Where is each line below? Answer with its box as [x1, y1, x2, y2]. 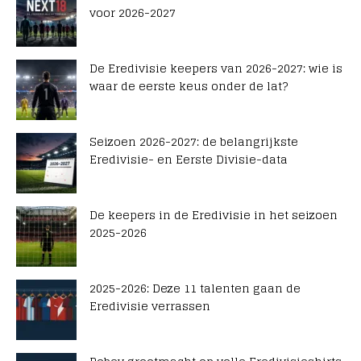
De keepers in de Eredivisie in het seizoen [89, 205, 338, 226]
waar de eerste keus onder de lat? [89, 76, 288, 97]
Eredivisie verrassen [89, 296, 210, 317]
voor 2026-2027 [89, 2, 176, 23]
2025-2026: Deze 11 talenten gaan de [89, 278, 301, 299]
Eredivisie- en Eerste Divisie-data [89, 149, 288, 170]
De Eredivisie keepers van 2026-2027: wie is [89, 58, 342, 79]
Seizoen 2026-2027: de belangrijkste [89, 131, 298, 152]
